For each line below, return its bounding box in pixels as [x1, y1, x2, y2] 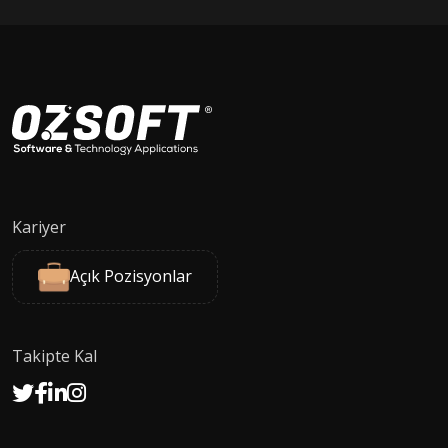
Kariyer [12, 215, 66, 238]
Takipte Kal [12, 344, 97, 367]
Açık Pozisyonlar [70, 265, 192, 288]
